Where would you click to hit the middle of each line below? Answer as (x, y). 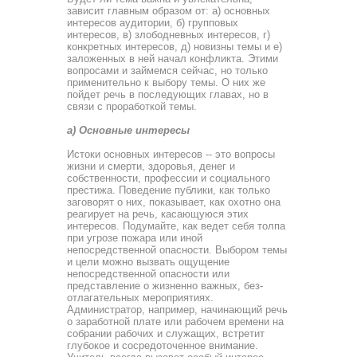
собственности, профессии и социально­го (169, 178)
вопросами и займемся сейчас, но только (167, 71)
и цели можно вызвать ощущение (148, 262)
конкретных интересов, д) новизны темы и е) (175, 47)
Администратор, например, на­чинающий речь (177, 310)
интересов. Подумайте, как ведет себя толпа (176, 226)
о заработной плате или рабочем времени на (175, 322)
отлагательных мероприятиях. (140, 298)
